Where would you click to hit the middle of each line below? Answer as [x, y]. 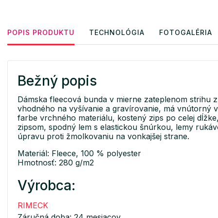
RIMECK [33, 206]
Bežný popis [57, 81]
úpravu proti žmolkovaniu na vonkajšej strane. [103, 136]
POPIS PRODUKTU [41, 33]
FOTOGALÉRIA [186, 33]
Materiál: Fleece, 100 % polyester [79, 154]
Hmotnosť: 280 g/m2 [56, 163]
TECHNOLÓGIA [117, 33]
